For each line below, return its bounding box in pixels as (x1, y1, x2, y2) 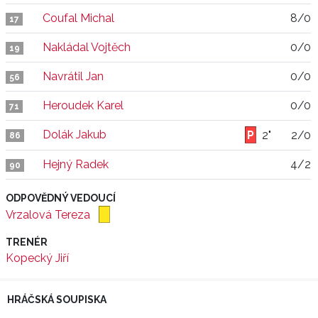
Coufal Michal (43, 11, 114, 25)
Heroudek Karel (43, 99, 124, 112)
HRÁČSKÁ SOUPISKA (7, 294, 106, 305)
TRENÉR (6, 236, 48, 248)
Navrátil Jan (43, 70, 104, 83)
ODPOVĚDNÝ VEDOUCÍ (6, 192, 116, 204)
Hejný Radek (43, 158, 109, 171)
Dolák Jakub (43, 128, 106, 141)
